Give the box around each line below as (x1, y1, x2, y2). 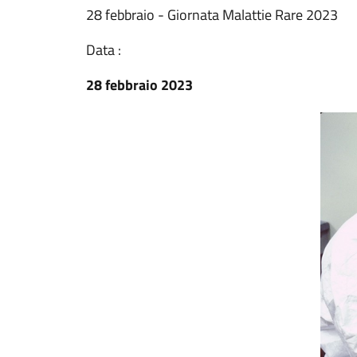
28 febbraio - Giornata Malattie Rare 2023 (86, 4, 338, 25)
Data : (86, 39, 121, 61)
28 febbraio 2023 (86, 74, 193, 96)
